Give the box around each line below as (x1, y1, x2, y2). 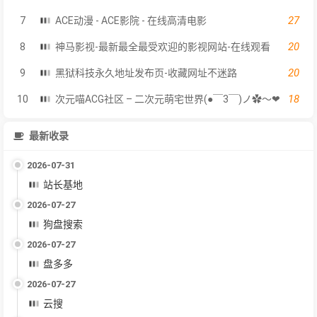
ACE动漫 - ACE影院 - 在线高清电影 (55, 14, 207, 26)
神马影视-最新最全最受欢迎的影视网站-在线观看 (55, 40, 270, 52)
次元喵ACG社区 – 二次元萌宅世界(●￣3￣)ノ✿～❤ (55, 93, 280, 105)
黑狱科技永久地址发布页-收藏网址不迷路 (55, 67, 237, 79)
